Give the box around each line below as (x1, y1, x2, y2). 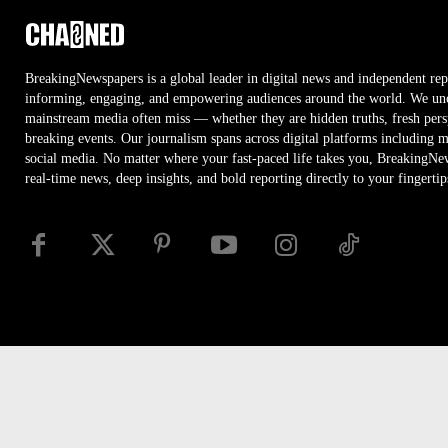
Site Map (331, 426, 381, 442)
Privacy (126, 426, 171, 442)
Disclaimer (34, 426, 96, 442)
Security (201, 426, 248, 442)
